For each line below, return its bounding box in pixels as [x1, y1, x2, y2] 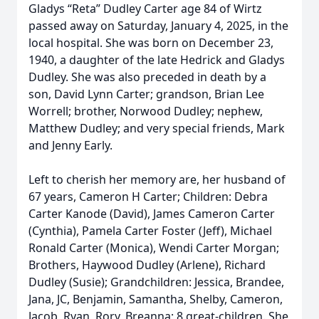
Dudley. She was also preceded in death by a [28, 69, 266, 85]
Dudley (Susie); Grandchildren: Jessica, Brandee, [28, 274, 284, 290]
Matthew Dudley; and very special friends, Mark [28, 120, 285, 136]
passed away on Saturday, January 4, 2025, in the [28, 18, 288, 33]
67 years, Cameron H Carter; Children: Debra [28, 189, 268, 204]
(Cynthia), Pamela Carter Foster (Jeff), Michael [28, 223, 272, 239]
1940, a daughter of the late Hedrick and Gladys [28, 52, 285, 68]
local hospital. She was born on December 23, [28, 35, 273, 51]
